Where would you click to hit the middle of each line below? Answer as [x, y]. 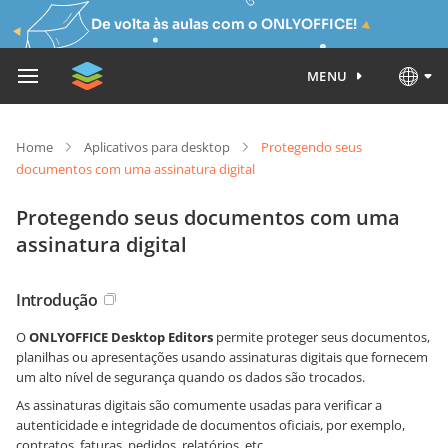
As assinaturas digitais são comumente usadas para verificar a [199, 405]
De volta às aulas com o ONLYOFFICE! [224, 24]
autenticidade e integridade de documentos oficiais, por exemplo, [210, 425]
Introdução [57, 300]
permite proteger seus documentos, [321, 337]
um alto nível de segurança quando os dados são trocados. [190, 377]
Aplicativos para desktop [157, 147]
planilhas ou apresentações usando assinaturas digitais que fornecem [222, 357]
